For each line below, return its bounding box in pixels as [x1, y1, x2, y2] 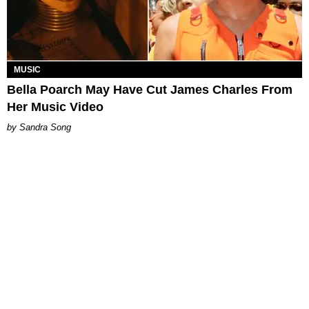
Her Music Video [7, 100, 103, 114]
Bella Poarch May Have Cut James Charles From [7, 83, 292, 97]
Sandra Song [19, 122, 71, 133]
